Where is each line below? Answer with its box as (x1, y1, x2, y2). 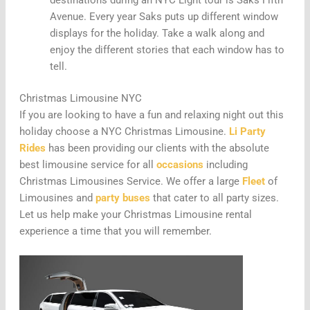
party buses (95, 191, 150, 204)
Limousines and (19, 191, 95, 204)
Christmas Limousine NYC (19, 91, 142, 104)
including (206, 158, 248, 171)
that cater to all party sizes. (149, 191, 279, 204)
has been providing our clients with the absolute (48, 141, 269, 154)
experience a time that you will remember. (19, 224, 212, 237)
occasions (156, 158, 203, 171)
